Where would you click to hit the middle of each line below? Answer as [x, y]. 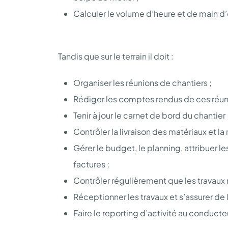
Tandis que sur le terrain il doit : [117, 56]
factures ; [91, 164]
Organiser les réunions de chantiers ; [142, 82]
